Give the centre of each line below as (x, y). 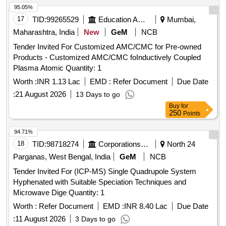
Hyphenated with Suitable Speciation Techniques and (100, 182)
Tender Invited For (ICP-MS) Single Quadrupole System (105, 172)
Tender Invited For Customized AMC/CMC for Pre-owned (107, 47)
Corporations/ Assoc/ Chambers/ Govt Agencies (145, 144)
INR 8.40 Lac (146, 206)
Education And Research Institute (142, 20)
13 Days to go (98, 95)
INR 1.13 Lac (59, 82)
